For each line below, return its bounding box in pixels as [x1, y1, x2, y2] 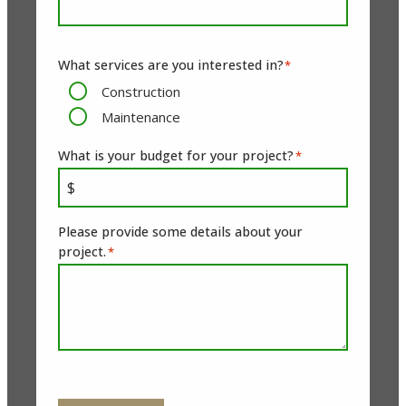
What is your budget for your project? [58, 147, 294, 165]
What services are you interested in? [58, 55, 284, 73]
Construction [101, 82, 180, 101]
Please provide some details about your [58, 223, 303, 241]
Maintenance [101, 108, 180, 127]
